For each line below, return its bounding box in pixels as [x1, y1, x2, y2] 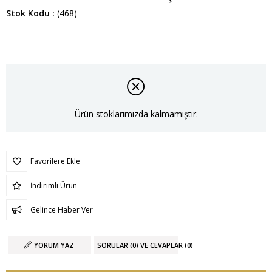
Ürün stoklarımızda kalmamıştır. [74, 107, 198, 120]
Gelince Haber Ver [30, 205, 93, 216]
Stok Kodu [6, 7, 50, 19]
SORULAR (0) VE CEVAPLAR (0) [97, 240, 194, 250]
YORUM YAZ [34, 240, 75, 250]
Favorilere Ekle [30, 156, 80, 167]
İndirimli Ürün [30, 180, 77, 191]
